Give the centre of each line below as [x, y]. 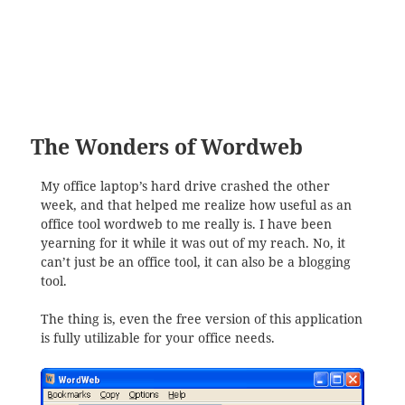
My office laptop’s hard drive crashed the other [185, 186]
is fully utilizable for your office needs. [157, 339]
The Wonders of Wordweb [167, 146]
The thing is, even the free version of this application [201, 320]
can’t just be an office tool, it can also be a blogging [195, 262]
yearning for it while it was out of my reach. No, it [193, 243]
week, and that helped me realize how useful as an [196, 205]
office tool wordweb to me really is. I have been [186, 224]
